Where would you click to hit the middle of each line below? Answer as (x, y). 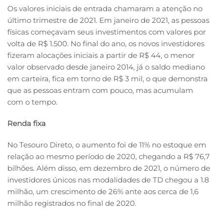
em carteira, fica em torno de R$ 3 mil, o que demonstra (108, 79)
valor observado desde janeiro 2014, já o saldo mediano (106, 67)
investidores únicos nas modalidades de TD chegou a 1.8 (108, 180)
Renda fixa (27, 124)
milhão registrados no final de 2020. (72, 203)
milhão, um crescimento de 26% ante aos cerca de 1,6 (103, 192)
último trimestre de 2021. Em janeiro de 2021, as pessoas (108, 20)
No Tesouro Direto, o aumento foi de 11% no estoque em (107, 145)
